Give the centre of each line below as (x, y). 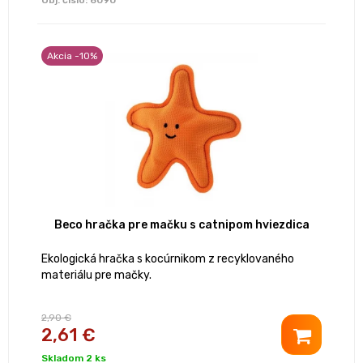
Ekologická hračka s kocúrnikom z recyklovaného (168, 259)
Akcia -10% (72, 56)
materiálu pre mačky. (96, 275)
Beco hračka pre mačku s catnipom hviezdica (181, 225)
